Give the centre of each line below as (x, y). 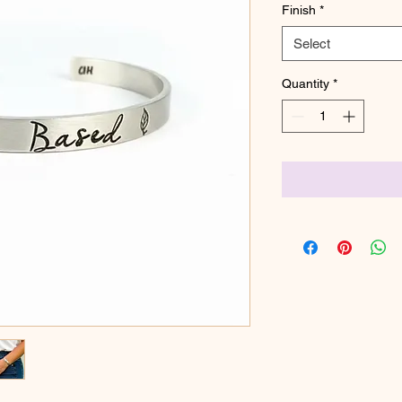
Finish (299, 10)
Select (312, 44)
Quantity (306, 83)
